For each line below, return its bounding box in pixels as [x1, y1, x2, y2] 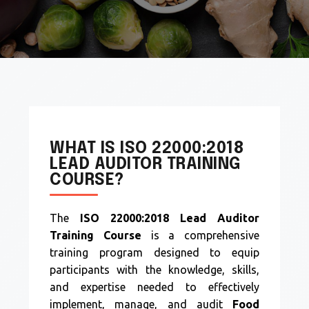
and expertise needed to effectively [50, 281, 259, 293]
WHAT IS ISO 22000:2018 [50, 141, 244, 157]
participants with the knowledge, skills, [50, 263, 259, 276]
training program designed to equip [50, 246, 259, 259]
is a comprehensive [141, 229, 259, 241]
